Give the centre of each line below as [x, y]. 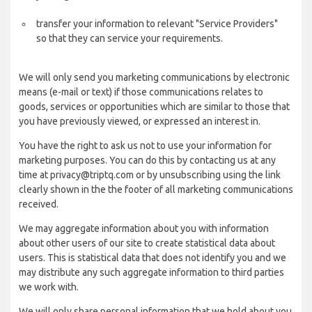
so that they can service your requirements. [130, 38]
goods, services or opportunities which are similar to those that [154, 107]
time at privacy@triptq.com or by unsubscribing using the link [150, 175]
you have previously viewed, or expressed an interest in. [140, 121]
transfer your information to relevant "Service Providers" [157, 24]
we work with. [49, 287]
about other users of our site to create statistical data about [147, 243]
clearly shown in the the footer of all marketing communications [156, 189]
